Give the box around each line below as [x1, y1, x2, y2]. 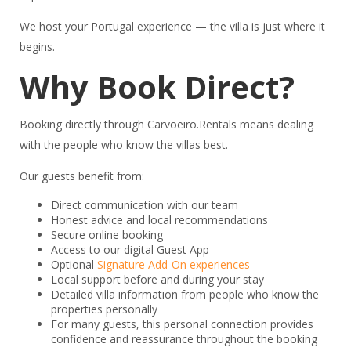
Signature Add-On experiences [96, 257, 250, 273]
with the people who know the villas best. [19, 137, 228, 153]
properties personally [50, 302, 157, 317]
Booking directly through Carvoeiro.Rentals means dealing [19, 117, 313, 132]
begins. [19, 39, 55, 55]
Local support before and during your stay [50, 272, 264, 288]
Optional [50, 257, 97, 273]
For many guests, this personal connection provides [50, 317, 313, 332]
